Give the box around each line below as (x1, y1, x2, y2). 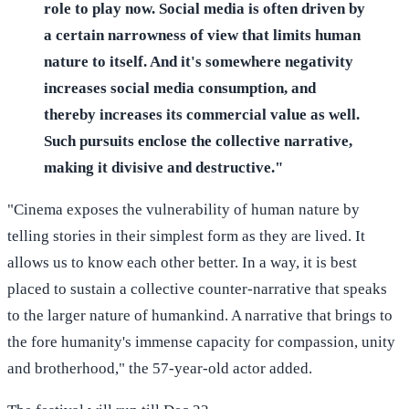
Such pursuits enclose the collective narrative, (44, 131, 352, 150)
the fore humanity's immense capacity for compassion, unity (7, 332, 395, 351)
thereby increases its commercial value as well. (44, 105, 360, 123)
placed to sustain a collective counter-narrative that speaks (7, 279, 387, 298)
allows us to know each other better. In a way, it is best (7, 253, 357, 271)
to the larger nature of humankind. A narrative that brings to (7, 306, 393, 324)
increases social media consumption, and (44, 79, 316, 97)
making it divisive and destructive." (44, 158, 283, 176)
